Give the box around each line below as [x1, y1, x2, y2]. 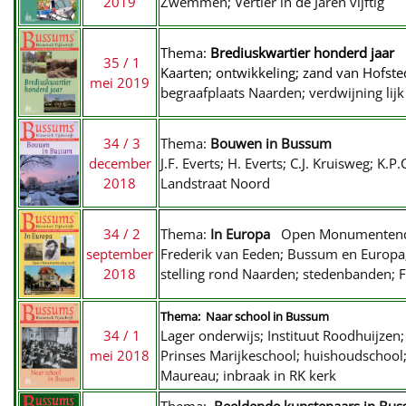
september [86, 245, 153, 263]
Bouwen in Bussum [207, 134, 332, 152]
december [88, 154, 151, 172]
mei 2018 [90, 346, 150, 364]
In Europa [207, 225, 270, 243]
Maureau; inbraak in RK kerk [160, 366, 336, 384]
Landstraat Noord [160, 174, 270, 192]
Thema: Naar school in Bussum [160, 308, 329, 324]
